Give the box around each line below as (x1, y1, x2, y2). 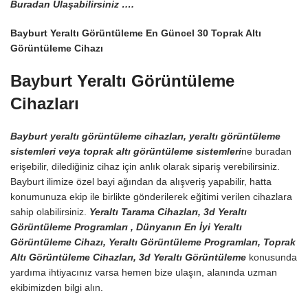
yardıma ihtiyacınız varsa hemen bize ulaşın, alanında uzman (10, 267, 277, 278)
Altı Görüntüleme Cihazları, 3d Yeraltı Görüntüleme (10, 252, 249, 263)
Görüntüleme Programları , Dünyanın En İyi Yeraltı (10, 221, 242, 232)
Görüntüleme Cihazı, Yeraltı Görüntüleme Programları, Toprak (10, 236, 296, 247)
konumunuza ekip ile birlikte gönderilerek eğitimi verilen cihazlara (10, 191, 292, 202)
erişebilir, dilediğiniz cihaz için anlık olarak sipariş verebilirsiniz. (10, 161, 280, 172)
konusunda (249, 252, 297, 263)
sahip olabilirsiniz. (10, 206, 89, 217)
